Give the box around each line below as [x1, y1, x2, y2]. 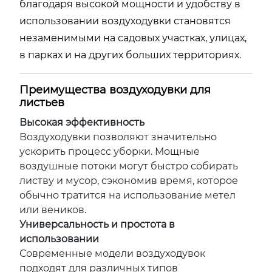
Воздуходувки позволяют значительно [19, 131, 217, 143]
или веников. [19, 204, 86, 216]
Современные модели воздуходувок [19, 248, 205, 259]
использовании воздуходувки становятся [19, 15, 231, 27]
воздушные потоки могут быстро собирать [19, 160, 238, 172]
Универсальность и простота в [19, 219, 175, 230]
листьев [19, 96, 64, 109]
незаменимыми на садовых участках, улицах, [19, 32, 246, 44]
